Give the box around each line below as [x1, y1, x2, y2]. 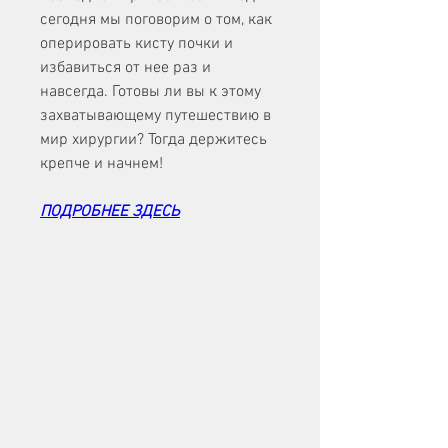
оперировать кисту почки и [40, 34, 233, 55]
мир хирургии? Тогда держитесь [40, 130, 267, 151]
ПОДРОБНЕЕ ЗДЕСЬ [40, 202, 180, 223]
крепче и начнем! [40, 154, 163, 175]
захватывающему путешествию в [40, 106, 271, 127]
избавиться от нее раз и [40, 58, 211, 79]
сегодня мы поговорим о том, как [40, 10, 272, 31]
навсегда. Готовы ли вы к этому [40, 82, 261, 103]
